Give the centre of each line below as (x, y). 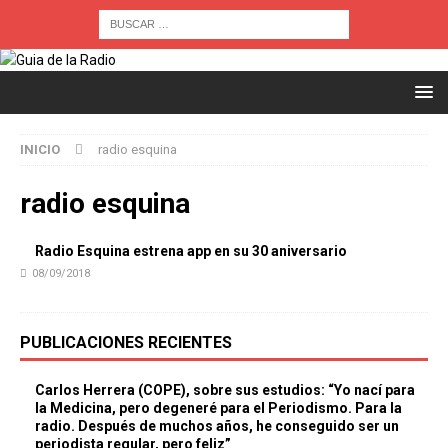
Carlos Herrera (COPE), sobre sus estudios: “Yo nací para (225, 390)
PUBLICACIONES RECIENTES (126, 342)
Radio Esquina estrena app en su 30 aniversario (191, 251)
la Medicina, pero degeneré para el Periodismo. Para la (218, 408)
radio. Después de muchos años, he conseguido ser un (217, 426)
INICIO (40, 149)
